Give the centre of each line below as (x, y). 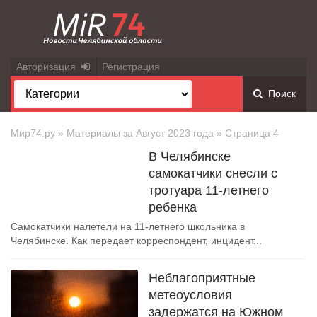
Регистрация (131, 67)
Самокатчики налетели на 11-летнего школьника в (128, 226)
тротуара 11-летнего (209, 190)
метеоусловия (190, 295)
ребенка (173, 207)
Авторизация (49, 67)
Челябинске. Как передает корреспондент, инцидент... (136, 241)
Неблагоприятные (202, 278)
